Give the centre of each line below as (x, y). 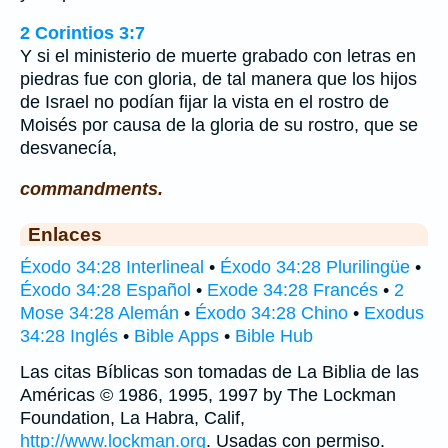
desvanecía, (68, 147)
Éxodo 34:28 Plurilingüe (315, 266)
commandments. (91, 188)
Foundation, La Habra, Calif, (132, 417)
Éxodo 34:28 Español (105, 289)
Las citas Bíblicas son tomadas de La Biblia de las (219, 371)
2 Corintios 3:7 (82, 32)
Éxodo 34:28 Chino (271, 312)
